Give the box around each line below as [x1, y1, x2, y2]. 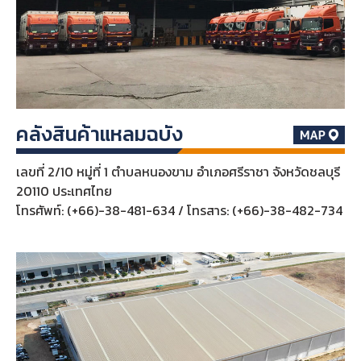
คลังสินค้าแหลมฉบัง [15, 118, 183, 150]
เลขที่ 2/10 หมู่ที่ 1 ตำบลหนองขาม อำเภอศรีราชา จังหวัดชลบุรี [15, 162, 340, 182]
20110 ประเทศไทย [15, 181, 112, 201]
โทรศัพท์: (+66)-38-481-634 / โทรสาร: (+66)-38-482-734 [15, 201, 342, 221]
